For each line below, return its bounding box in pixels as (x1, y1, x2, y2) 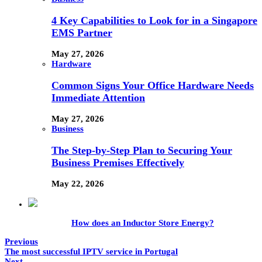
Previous (5, 237, 38, 247)
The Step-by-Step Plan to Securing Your (51, 144, 232, 156)
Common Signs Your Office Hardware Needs (51, 79, 254, 91)
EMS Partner (51, 26, 112, 39)
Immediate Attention (51, 91, 145, 104)
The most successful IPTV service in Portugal (5, 247, 178, 257)
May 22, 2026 (51, 179, 104, 189)
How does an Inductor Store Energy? (71, 218, 214, 228)
